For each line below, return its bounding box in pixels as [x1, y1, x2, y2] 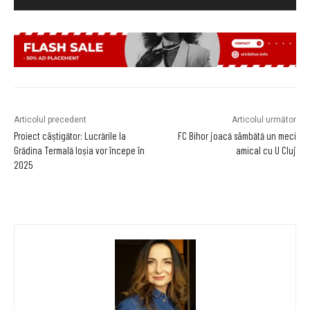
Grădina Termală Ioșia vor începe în [14, 143, 145, 156]
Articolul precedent [14, 114, 86, 125]
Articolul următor [231, 114, 296, 125]
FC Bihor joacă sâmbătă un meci [177, 129, 296, 142]
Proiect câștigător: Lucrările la [14, 129, 126, 142]
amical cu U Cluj [235, 143, 296, 156]
